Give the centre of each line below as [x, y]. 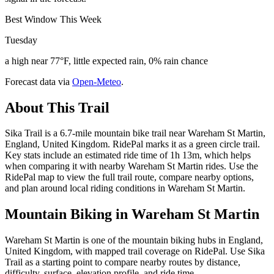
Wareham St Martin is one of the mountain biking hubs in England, [134, 240]
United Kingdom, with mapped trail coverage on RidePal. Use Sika [135, 251]
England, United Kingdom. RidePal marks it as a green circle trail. [132, 144]
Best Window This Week [53, 19]
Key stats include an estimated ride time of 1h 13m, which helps [128, 155]
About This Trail [57, 107]
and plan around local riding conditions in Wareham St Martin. [125, 188]
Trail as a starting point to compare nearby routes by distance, [123, 262]
